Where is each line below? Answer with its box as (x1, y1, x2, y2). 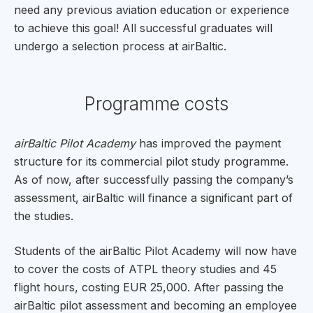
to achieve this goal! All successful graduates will (14, 20, 272, 35)
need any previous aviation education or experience (14, 2, 289, 17)
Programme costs (85, 92, 228, 115)
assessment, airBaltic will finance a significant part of (14, 190, 293, 205)
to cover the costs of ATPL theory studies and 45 (14, 261, 277, 276)
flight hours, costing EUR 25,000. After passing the (14, 279, 284, 294)
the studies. (14, 208, 73, 223)
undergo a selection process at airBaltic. (14, 38, 226, 53)
